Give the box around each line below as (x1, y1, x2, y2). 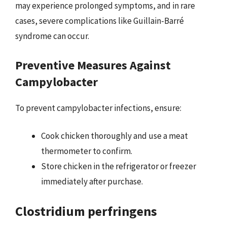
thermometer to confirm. (41, 145, 132, 157)
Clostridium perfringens (15, 202, 157, 219)
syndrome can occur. (15, 30, 89, 42)
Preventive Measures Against (15, 57, 171, 73)
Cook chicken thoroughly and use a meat (41, 130, 188, 141)
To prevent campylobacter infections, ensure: (15, 102, 181, 113)
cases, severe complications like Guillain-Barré (15, 15, 184, 26)
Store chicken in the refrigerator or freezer (41, 161, 196, 172)
